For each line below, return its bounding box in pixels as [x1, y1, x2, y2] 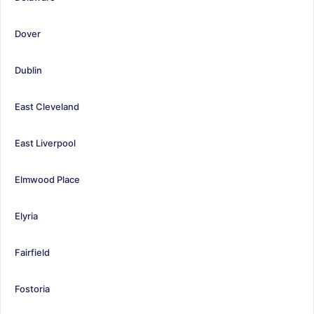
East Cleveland [15, 100, 79, 112]
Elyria [15, 210, 38, 221]
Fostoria [15, 282, 50, 294]
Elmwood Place [15, 173, 80, 185]
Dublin [15, 64, 42, 76]
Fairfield [15, 246, 50, 258]
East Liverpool [15, 137, 76, 149]
